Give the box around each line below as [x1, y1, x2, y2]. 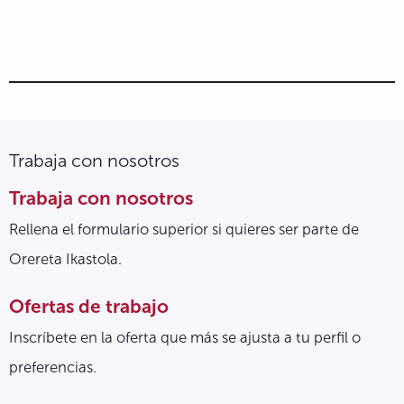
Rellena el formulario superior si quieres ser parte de [9, 219, 359, 238]
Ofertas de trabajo [9, 294, 169, 317]
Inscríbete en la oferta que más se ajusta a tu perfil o [9, 327, 361, 346]
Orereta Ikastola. [9, 249, 122, 268]
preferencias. [9, 357, 100, 376]
